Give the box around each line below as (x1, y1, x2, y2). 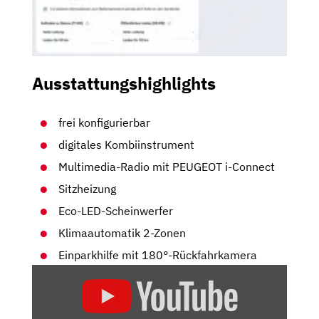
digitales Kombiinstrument (58, 137, 195, 152)
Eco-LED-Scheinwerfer (58, 203, 174, 218)
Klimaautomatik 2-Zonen (58, 225, 187, 240)
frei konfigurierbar (58, 115, 151, 130)
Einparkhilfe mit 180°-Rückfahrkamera (58, 247, 258, 262)
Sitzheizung (58, 181, 117, 196)
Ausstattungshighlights (32, 71, 216, 95)
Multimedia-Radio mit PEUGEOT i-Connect (58, 159, 276, 174)
